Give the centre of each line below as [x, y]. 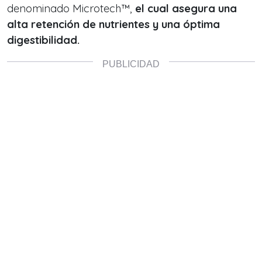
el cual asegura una [186, 8]
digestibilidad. [43, 40]
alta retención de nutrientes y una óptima [113, 24]
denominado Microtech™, [71, 8]
